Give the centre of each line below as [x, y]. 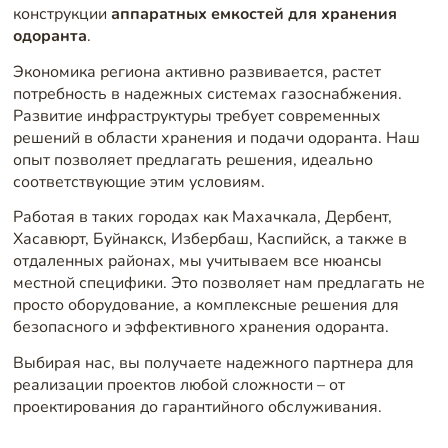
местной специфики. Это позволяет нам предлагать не [218, 283]
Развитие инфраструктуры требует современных [196, 115]
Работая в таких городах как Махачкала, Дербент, [202, 217]
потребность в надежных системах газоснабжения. [207, 93]
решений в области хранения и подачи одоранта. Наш [216, 137]
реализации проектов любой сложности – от [178, 384]
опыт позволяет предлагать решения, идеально [192, 159]
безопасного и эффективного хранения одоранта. [200, 327]
